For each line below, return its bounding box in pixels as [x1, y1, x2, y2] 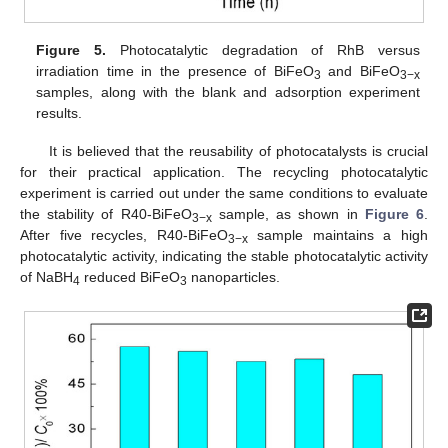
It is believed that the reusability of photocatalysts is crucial [48, 143, 428, 160]
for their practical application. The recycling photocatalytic [20, 164, 428, 181]
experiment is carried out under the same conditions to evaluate [20, 185, 428, 202]
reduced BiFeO [80, 269, 180, 286]
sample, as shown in [211, 206, 365, 223]
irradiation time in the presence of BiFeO [36, 63, 314, 80]
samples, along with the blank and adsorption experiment [36, 84, 420, 101]
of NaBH [20, 269, 73, 286]
